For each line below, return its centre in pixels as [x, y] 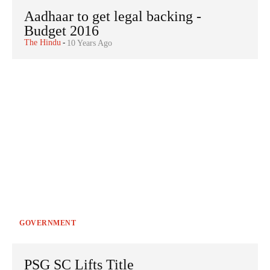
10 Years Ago [89, 43]
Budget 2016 [61, 30]
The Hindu [42, 42]
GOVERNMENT [48, 223]
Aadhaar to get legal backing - [113, 16]
